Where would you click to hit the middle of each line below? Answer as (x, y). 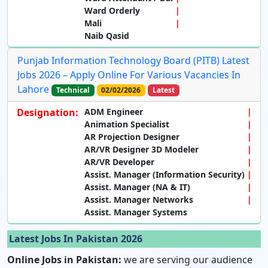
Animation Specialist (127, 124)
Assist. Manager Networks (139, 199)
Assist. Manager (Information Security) (165, 174)
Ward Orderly (112, 10)
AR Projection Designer (132, 136)
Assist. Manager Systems (136, 212)
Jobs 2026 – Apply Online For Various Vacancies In (129, 74)
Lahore (33, 89)
